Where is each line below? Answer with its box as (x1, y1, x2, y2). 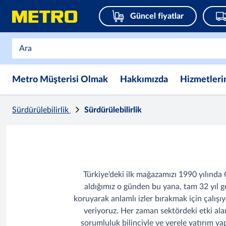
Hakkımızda (120, 75, 168, 84)
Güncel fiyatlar (130, 12, 184, 20)
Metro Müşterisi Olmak (12, 75, 108, 84)
